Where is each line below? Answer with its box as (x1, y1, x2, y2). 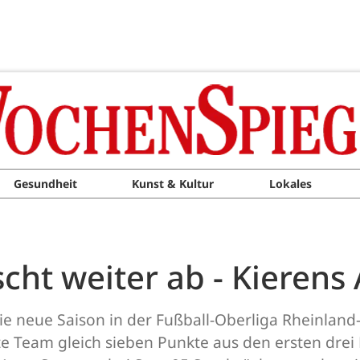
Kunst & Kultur (132, 176, 215, 191)
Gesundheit (13, 176, 77, 191)
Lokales (268, 176, 312, 191)
